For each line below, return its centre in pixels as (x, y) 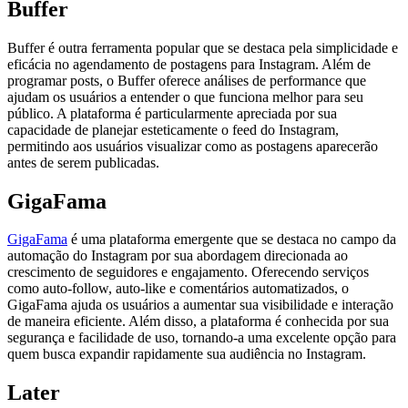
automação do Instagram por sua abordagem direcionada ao (178, 256)
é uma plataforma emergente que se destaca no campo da (232, 240)
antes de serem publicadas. (83, 162)
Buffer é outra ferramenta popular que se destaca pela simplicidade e (203, 47)
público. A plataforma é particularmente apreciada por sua (172, 113)
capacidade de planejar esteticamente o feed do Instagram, (173, 129)
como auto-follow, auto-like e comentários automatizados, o (178, 289)
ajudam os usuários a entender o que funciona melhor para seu (185, 97)
